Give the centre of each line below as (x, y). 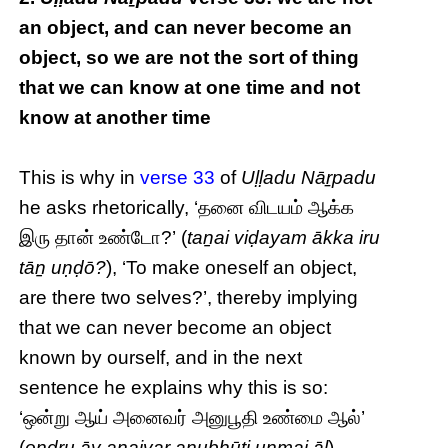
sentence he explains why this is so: (174, 388)
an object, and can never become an (186, 28)
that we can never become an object (175, 328)
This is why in (80, 178)
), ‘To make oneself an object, (232, 268)
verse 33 (178, 178)
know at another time (115, 118)
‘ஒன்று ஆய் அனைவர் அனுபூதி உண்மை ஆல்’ (192, 418)
